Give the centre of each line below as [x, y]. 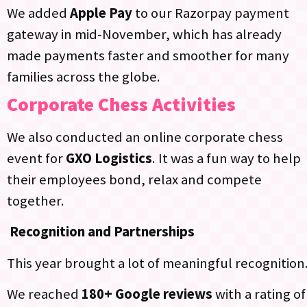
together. [37, 200]
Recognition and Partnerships [103, 232]
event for [36, 158]
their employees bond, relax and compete [134, 179]
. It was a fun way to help [226, 158]
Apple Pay [101, 13]
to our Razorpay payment [211, 13]
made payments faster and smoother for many [148, 55]
